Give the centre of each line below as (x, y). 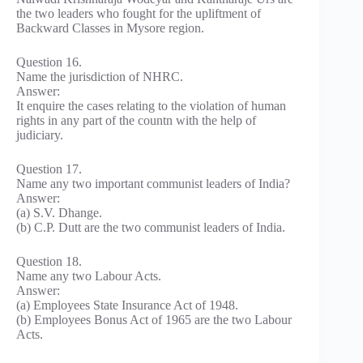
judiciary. (40, 135)
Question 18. (49, 262)
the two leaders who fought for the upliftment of (139, 14)
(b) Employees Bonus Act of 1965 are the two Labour (154, 320)
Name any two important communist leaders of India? (153, 184)
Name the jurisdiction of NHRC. (100, 77)
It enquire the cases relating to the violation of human (151, 106)
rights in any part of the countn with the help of (136, 121)
